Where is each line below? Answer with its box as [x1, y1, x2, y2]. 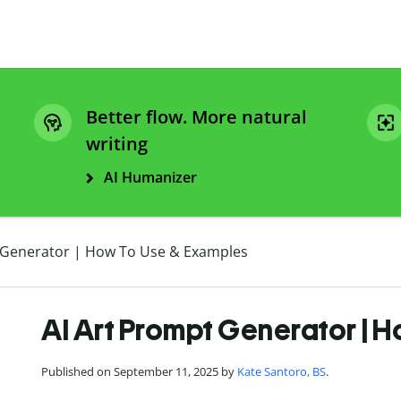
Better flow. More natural [86, 105, 307, 130]
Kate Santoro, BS [237, 363, 326, 380]
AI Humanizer [104, 167, 197, 188]
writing [86, 132, 148, 157]
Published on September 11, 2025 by [41, 363, 237, 380]
